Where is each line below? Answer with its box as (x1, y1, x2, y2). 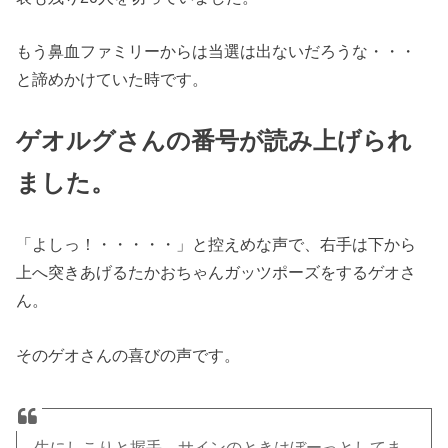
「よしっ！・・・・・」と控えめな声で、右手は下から (16, 235, 417, 254)
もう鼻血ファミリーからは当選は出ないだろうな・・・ (16, 42, 417, 61)
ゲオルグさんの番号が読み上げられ (16, 126, 413, 154)
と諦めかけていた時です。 (16, 70, 209, 89)
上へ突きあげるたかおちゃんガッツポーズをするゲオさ (16, 263, 417, 282)
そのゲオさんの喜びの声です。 (16, 345, 241, 364)
